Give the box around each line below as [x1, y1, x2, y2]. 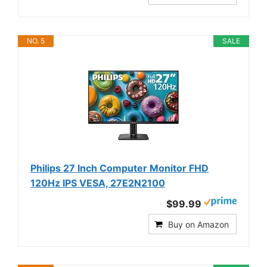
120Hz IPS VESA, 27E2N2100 [30, 176, 165, 189]
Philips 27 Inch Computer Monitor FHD [30, 162, 209, 174]
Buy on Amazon [168, 219, 229, 229]
